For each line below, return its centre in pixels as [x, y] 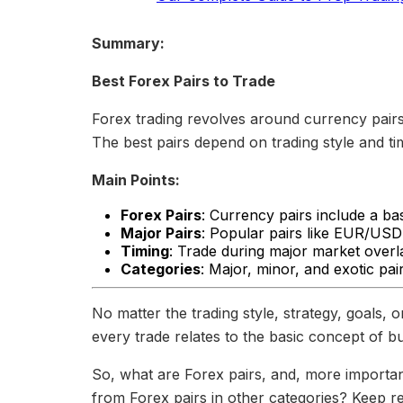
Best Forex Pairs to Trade [184, 81]
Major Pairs [161, 233]
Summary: [128, 43]
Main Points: [136, 179]
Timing [145, 251]
